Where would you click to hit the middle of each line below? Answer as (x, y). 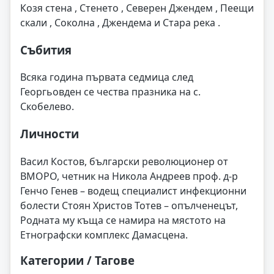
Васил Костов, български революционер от (124, 161)
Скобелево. (47, 107)
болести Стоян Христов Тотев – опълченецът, (129, 205)
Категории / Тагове (77, 260)
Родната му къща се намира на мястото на (123, 220)
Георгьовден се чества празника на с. (110, 92)
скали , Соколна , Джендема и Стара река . (120, 22)
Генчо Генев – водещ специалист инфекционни (133, 191)
